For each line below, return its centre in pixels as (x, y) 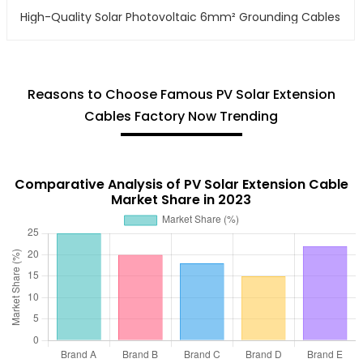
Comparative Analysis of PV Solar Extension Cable (181, 184)
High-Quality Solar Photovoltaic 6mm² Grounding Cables (181, 17)
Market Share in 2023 (181, 199)
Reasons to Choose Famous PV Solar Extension (181, 94)
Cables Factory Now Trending (181, 116)
